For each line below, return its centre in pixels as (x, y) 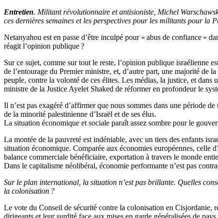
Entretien (19, 12)
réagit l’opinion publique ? (44, 46)
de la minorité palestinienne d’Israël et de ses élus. (80, 114)
